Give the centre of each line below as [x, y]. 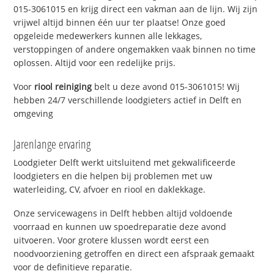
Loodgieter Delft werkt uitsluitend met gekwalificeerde [125, 162]
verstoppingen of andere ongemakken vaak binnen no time [135, 50]
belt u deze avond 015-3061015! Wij [166, 86]
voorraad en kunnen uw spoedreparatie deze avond [120, 226]
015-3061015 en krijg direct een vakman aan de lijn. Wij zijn [136, 9]
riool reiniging [63, 86]
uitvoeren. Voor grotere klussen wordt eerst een [112, 240]
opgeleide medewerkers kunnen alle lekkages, [108, 36]
